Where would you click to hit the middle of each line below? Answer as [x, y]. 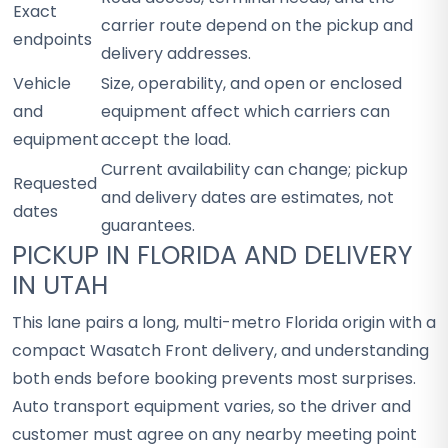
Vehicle [42, 83]
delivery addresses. [176, 53]
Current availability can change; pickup [254, 169]
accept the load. [166, 139]
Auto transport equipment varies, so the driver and [211, 406]
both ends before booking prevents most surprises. [214, 378]
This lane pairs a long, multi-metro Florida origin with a [224, 322]
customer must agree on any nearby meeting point [214, 434]
